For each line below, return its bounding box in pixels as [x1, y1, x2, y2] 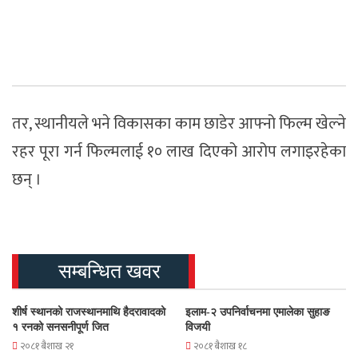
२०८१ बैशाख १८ [193, 338, 247, 355]
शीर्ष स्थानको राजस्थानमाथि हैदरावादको [12, 306, 165, 319]
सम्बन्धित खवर [58, 261, 161, 283]
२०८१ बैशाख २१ [20, 338, 74, 355]
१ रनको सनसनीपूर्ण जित [12, 321, 109, 334]
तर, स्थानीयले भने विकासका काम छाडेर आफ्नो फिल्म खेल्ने [12, 110, 346, 138]
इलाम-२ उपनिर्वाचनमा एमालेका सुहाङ [185, 306, 330, 319]
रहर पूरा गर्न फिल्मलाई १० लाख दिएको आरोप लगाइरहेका [12, 138, 346, 166]
